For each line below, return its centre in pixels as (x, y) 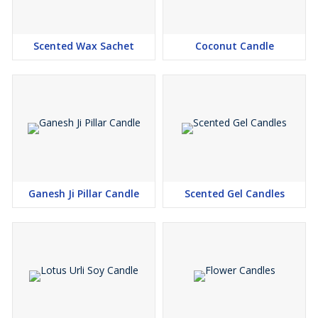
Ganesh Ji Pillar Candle (84, 194)
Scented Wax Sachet (84, 46)
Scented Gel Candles (234, 194)
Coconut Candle (234, 46)
